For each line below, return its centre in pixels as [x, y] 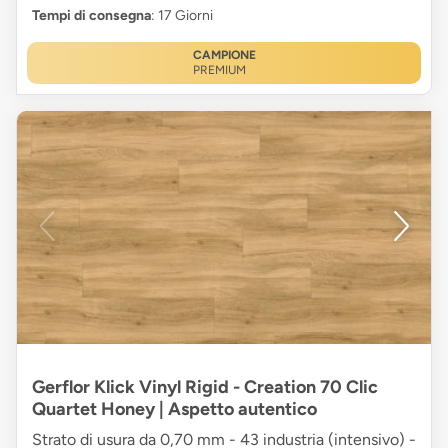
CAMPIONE [224, 54]
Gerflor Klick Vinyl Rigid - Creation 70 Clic [205, 386]
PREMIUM [219, 69]
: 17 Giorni [182, 15]
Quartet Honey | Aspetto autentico [174, 408]
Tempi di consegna [91, 15]
